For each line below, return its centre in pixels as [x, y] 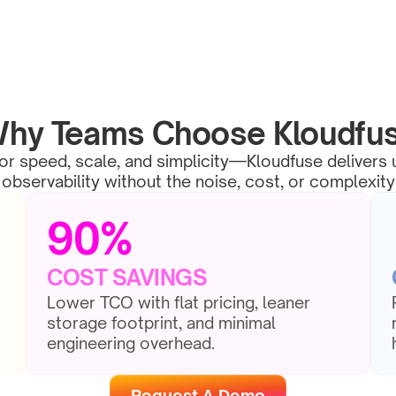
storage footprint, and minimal [161, 323]
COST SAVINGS [127, 278]
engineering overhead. [131, 343]
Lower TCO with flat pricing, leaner [179, 302]
